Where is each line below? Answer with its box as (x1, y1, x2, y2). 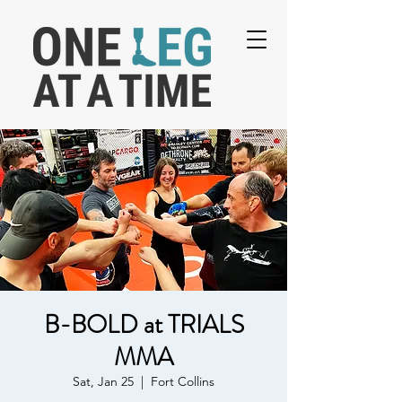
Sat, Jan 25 (73, 373, 134, 389)
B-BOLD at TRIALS (43, 307, 244, 343)
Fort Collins (151, 373, 214, 389)
